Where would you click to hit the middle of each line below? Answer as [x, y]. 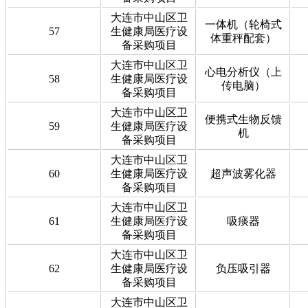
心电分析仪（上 [243, 71]
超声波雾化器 [243, 173]
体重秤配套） [243, 38]
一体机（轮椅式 [243, 24]
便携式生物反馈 [243, 119]
